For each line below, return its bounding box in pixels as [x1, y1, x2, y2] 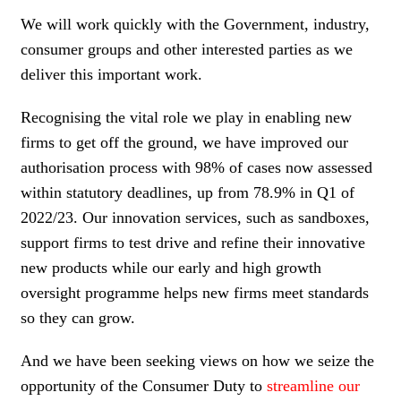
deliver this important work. [21, 64, 202, 83]
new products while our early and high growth [21, 258, 321, 277]
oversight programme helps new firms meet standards [21, 283, 369, 302]
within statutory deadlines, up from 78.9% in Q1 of [21, 183, 354, 201]
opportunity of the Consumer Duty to [21, 376, 267, 395]
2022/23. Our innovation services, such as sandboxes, [21, 208, 370, 226]
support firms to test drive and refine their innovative [21, 233, 365, 252]
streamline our [267, 376, 360, 395]
